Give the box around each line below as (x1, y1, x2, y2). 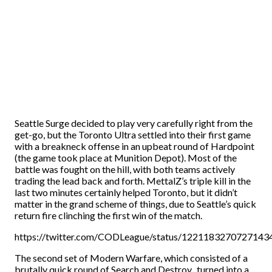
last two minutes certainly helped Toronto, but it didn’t (15, 186, 237, 198)
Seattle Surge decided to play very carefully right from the (15, 117, 253, 129)
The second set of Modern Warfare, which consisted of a (15, 252, 248, 263)
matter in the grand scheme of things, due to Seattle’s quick (15, 198, 256, 209)
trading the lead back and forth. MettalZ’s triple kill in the (15, 175, 251, 186)
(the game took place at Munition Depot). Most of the (15, 152, 237, 163)
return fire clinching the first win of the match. (15, 209, 202, 221)
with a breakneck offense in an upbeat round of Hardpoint (15, 140, 254, 152)
